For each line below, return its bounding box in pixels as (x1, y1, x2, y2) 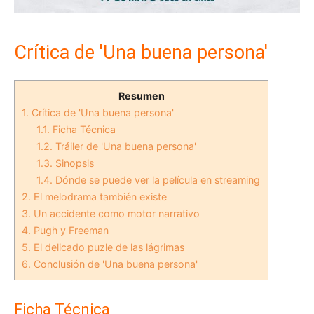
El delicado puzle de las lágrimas (31, 240, 184, 253)
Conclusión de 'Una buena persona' (31, 257, 198, 270)
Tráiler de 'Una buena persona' (53, 139, 197, 152)
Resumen (118, 89, 165, 102)
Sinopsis (53, 156, 95, 169)
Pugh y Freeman (31, 224, 109, 236)
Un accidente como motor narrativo (31, 207, 200, 219)
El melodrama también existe (31, 190, 167, 203)
